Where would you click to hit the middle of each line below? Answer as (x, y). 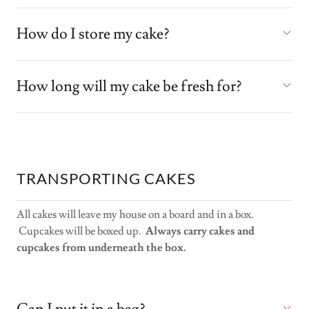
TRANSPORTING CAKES (106, 178)
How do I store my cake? (93, 34)
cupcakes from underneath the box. (101, 248)
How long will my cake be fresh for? (129, 87)
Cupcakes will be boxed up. (81, 231)
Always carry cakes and (200, 231)
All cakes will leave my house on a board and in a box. (135, 215)
